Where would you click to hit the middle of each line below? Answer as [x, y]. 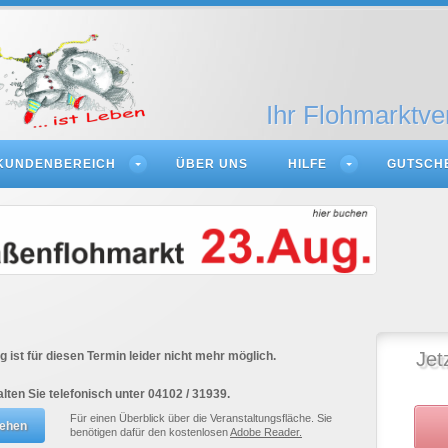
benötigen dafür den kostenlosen [150, 432]
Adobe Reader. [266, 432]
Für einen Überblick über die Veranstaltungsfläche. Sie [201, 418]
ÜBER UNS [212, 164]
